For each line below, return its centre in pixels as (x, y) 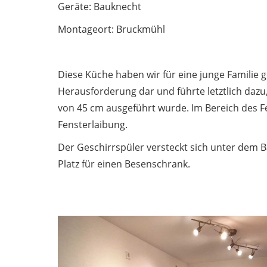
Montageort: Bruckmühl (111, 29)
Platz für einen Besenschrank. (124, 164)
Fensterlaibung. (93, 124)
